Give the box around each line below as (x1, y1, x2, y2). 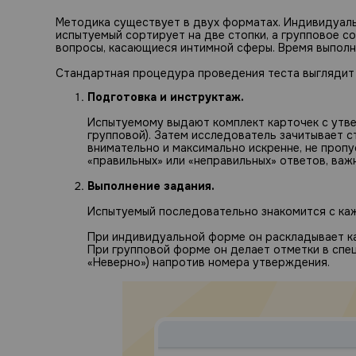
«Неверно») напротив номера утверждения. (87, 255, 330, 270)
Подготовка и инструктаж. (87, 90, 244, 105)
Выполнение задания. (87, 179, 215, 194)
